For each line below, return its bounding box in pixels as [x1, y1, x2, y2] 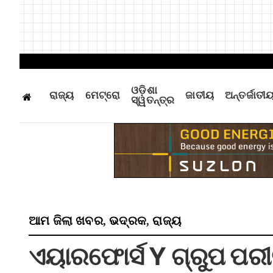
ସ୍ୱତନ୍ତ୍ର [131, 94, 175, 106]
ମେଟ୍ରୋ [85, 90, 121, 101]
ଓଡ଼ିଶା [131, 85, 157, 96]
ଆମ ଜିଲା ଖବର [29, 214, 103, 227]
